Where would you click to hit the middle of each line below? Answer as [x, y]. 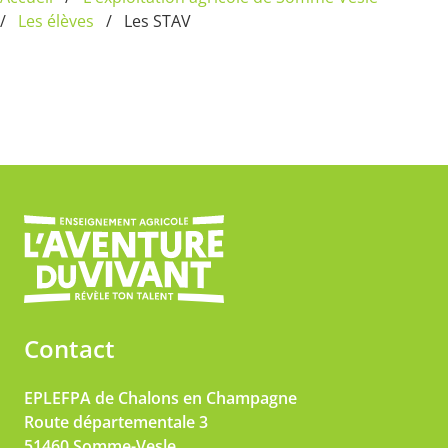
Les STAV [157, 21]
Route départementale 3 [116, 421]
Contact [69, 348]
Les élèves [56, 21]
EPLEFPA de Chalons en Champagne [160, 397]
